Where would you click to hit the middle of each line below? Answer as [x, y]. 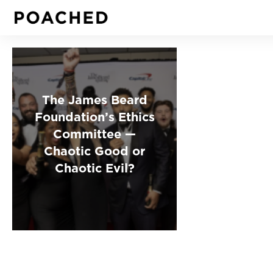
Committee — [95, 133]
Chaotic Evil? [94, 167]
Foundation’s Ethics [94, 115]
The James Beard [94, 98]
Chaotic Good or [95, 150]
